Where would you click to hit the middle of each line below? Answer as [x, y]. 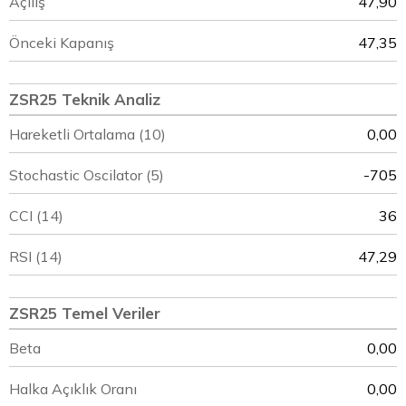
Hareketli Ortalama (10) [87, 134]
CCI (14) [36, 216]
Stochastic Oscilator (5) [87, 175]
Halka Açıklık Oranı [73, 389]
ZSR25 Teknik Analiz [85, 99]
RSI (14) [36, 256]
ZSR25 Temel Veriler [85, 313]
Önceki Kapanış [62, 43]
